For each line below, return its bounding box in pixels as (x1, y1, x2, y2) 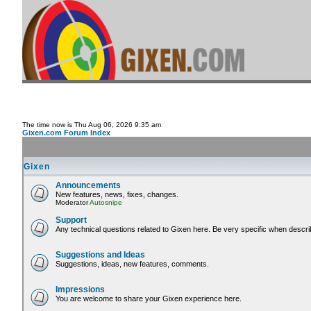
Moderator (56, 199, 90, 207)
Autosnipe (90, 199, 122, 207)
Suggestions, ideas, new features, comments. (56, 260, 209, 269)
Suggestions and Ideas (56, 250, 145, 260)
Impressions (56, 285, 105, 295)
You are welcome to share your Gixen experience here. (56, 294, 242, 303)
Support (56, 215, 87, 226)
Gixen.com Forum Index (22, 128, 110, 137)
